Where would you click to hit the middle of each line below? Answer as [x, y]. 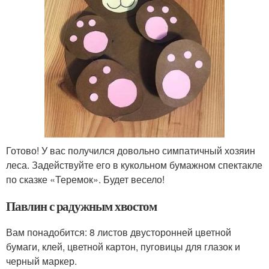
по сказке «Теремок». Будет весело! [85, 179]
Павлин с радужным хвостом [81, 206]
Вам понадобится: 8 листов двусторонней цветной [119, 232]
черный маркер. [41, 261]
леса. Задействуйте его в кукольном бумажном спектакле [134, 165]
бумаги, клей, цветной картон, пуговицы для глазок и [123, 246]
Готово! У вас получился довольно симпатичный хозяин [131, 150]
